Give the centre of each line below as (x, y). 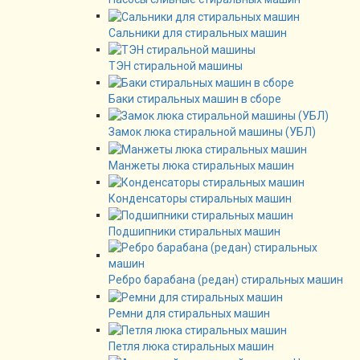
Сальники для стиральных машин (198, 33)
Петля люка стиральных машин (191, 346)
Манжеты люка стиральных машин (201, 165)
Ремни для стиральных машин (189, 313)
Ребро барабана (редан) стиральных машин (226, 280)
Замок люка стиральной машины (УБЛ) (212, 132)
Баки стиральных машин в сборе (195, 99)
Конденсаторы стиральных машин (200, 199)
